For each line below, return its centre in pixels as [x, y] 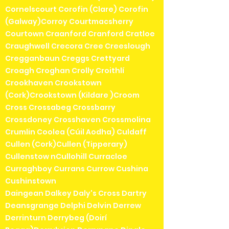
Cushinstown [31, 181]
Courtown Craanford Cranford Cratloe [80, 33]
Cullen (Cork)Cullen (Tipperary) [66, 144]
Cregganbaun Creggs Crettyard [67, 58]
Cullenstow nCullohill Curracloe [66, 156]
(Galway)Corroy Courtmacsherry [69, 21]
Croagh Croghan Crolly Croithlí [65, 70]
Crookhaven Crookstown [53, 83]
